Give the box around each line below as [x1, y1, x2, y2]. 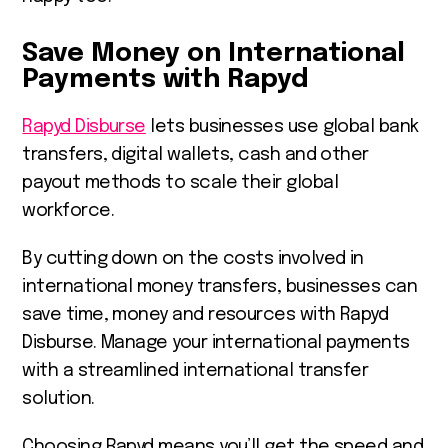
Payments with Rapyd [22, 65, 310, 93]
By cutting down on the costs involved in [22, 249, 364, 268]
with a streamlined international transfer [22, 361, 369, 380]
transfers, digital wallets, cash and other [22, 145, 369, 164]
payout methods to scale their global [22, 173, 338, 192]
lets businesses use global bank [145, 117, 419, 136]
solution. [22, 389, 95, 408]
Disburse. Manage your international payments [22, 333, 410, 352]
